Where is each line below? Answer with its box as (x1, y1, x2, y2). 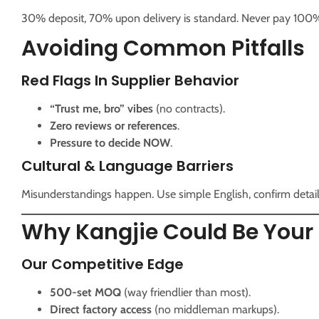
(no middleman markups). (152, 302, 279, 316)
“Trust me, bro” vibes (50, 102, 153, 116)
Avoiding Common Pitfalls (21, 33, 305, 64)
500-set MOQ (50, 285, 121, 299)
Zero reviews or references (50, 119, 177, 133)
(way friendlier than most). (121, 285, 251, 299)
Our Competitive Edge (21, 253, 184, 274)
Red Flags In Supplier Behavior (21, 70, 239, 91)
